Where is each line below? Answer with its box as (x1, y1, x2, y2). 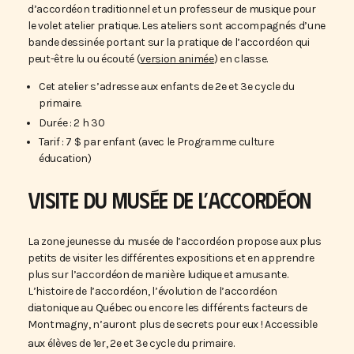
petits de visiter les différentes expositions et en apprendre (28, 251, 314, 265)
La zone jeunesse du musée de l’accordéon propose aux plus (28, 235, 322, 248)
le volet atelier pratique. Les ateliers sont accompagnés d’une (28, 19, 326, 32)
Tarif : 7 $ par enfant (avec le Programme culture (39, 135, 274, 149)
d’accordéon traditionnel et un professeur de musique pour (28, 2, 316, 16)
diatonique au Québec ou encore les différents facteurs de (28, 301, 307, 314)
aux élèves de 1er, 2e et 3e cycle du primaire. (28, 336, 235, 350)
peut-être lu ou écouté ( (28, 52, 141, 66)
